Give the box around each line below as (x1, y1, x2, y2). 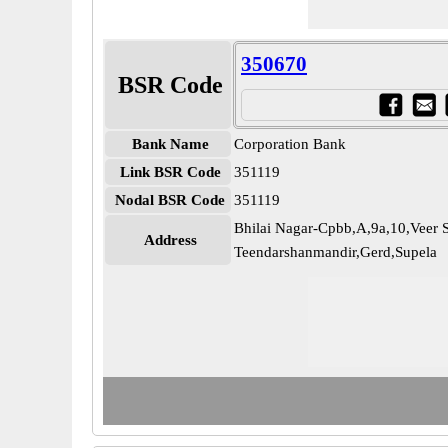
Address (143, 232, 197, 248)
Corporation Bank (234, 136, 346, 152)
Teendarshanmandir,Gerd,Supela (234, 244, 437, 260)
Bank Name (131, 136, 209, 152)
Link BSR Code (119, 164, 221, 180)
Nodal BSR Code (115, 192, 225, 208)
